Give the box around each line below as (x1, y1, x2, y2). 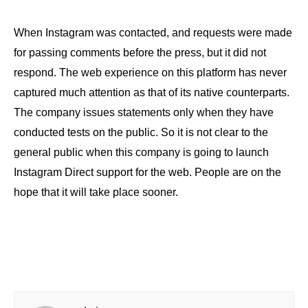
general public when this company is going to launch (14, 146, 269, 158)
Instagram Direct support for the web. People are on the (14, 166, 281, 178)
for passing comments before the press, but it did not (14, 46, 266, 58)
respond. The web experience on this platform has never (14, 66, 287, 78)
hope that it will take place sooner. (14, 186, 178, 198)
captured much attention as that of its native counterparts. (14, 86, 289, 98)
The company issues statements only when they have (14, 106, 274, 118)
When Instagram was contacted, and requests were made (14, 26, 292, 38)
